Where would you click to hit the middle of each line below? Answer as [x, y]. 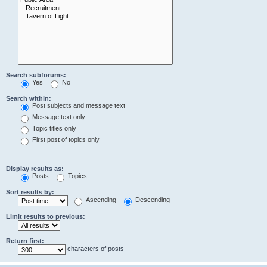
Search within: [29, 98]
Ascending [100, 200]
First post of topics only [65, 140]
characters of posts [95, 249]
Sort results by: [30, 192]
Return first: [25, 240]
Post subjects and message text [78, 106]
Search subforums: [36, 75]
